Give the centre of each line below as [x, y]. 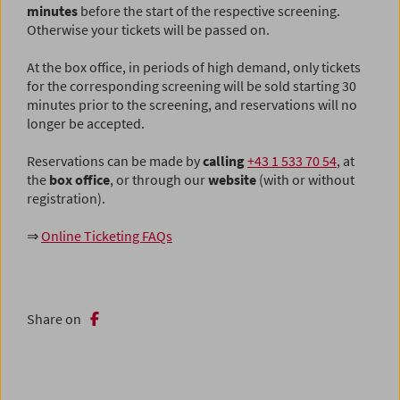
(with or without [305, 180]
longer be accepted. [86, 124]
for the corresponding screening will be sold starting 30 [192, 86]
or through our [162, 180]
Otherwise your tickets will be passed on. [148, 30]
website [232, 180]
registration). [66, 199]
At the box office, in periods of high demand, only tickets [194, 67]
